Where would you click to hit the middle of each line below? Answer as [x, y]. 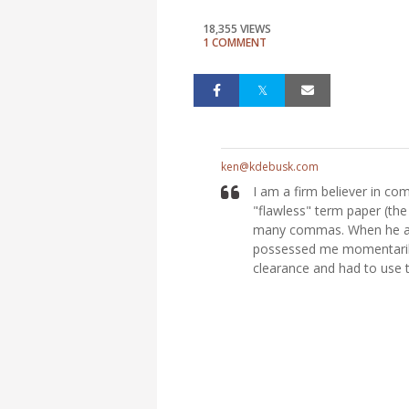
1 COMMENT [235, 42]
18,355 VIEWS [237, 28]
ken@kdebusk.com [270, 166]
